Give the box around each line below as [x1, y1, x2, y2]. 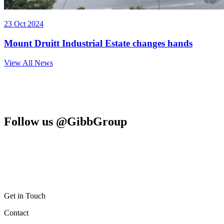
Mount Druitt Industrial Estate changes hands [4, 37, 192, 48]
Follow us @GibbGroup [4, 114, 127, 128]
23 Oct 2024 [4, 19, 43, 28]
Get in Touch [4, 191, 45, 200]
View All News [4, 58, 53, 67]
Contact [4, 208, 28, 217]
